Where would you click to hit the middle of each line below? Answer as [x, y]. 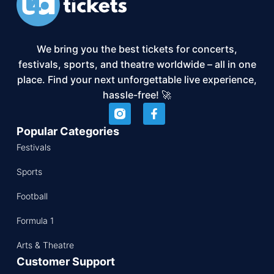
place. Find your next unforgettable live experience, [137, 79]
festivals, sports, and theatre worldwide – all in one [137, 64]
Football [32, 196]
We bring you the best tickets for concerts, [137, 49]
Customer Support [65, 261]
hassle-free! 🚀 [137, 94]
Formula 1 [35, 220]
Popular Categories [68, 131]
